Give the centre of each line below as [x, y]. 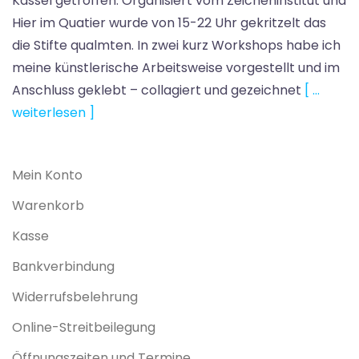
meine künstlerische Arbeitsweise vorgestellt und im [176, 67]
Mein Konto [47, 175]
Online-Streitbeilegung [84, 327]
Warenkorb [48, 205]
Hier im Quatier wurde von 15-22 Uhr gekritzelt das [169, 22]
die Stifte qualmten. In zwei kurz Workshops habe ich [176, 45]
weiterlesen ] [53, 112]
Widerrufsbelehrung [75, 296]
